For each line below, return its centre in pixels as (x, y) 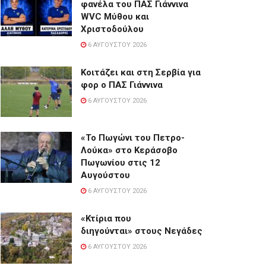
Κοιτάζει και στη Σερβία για (141, 72)
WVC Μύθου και (115, 16)
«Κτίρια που (106, 219)
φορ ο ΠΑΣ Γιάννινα (122, 85)
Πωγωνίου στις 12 (121, 163)
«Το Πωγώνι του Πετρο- (133, 138)
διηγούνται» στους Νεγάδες (142, 231)
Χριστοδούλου (112, 29)
